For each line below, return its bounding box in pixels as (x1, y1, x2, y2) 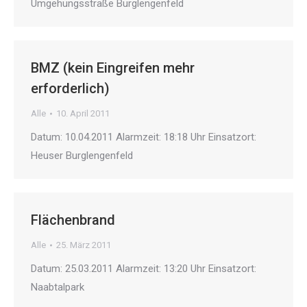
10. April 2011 (56, 108, 110, 119)
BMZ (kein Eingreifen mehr (31, 60, 195, 77)
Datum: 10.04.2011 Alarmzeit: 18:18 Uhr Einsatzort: (31, 131, 256, 144)
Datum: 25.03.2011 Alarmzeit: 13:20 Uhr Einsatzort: (31, 262, 256, 275)
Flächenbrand (31, 212, 115, 229)
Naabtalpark (31, 281, 84, 294)
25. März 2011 (56, 240, 111, 251)
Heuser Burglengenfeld (31, 149, 133, 162)
